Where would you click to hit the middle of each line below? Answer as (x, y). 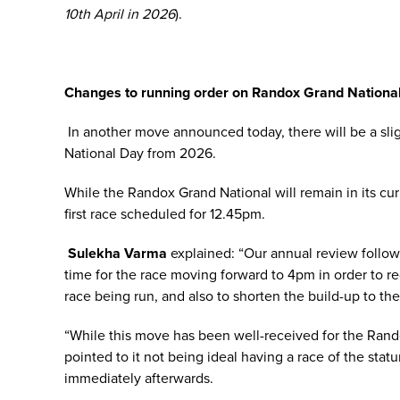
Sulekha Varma (116, 254)
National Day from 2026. (140, 154)
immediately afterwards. (139, 379)
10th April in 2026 (120, 14)
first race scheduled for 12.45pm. (165, 214)
